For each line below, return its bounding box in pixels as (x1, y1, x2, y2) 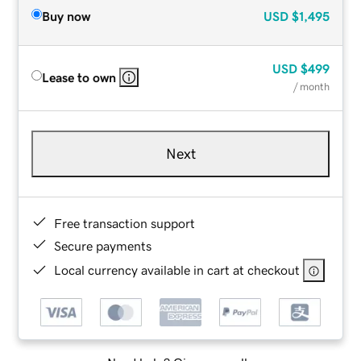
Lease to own (42, 70, 117, 84)
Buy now (42, 9, 91, 23)
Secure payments (54, 239, 152, 252)
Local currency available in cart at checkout (54, 263, 301, 276)
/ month (293, 81, 330, 92)
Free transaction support (54, 216, 196, 230)
